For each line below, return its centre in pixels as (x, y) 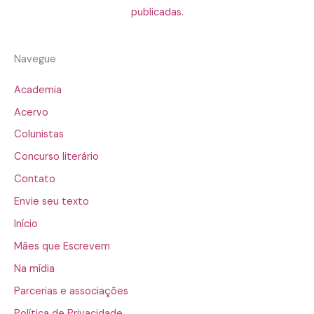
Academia (38, 90)
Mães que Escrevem (62, 247)
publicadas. (157, 13)
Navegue (35, 60)
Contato (35, 179)
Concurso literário (56, 157)
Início (26, 224)
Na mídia (34, 269)
